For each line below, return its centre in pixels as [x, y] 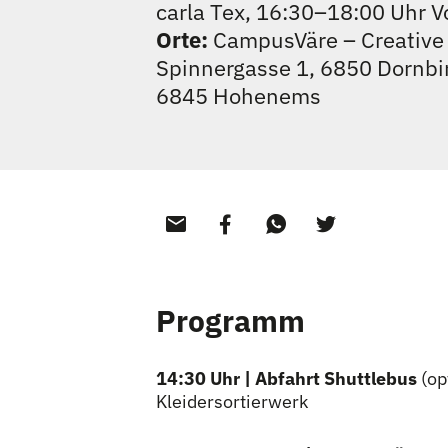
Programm [230, 320]
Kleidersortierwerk [232, 401]
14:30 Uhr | [203, 378]
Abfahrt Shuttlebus [338, 378]
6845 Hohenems [238, 95]
